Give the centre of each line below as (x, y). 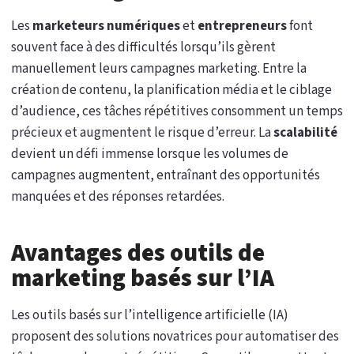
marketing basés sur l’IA (143, 279)
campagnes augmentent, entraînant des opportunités (166, 175)
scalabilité (305, 133)
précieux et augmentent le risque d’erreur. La (142, 133)
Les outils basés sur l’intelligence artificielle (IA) (150, 315)
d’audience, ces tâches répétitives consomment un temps (177, 111)
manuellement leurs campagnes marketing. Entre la (159, 69)
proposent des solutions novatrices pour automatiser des (175, 337)
